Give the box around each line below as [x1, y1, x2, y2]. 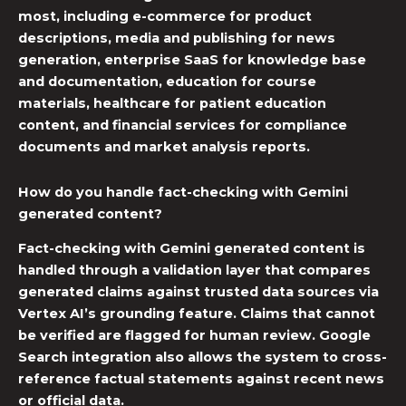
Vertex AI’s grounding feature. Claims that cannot [18, 305, 375, 323]
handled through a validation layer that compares [18, 262, 371, 279]
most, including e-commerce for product [18, 8, 312, 25]
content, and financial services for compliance [18, 117, 347, 134]
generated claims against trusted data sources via [18, 284, 379, 301]
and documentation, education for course [18, 73, 316, 91]
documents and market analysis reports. [18, 139, 310, 156]
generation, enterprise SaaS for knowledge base [18, 52, 366, 69]
